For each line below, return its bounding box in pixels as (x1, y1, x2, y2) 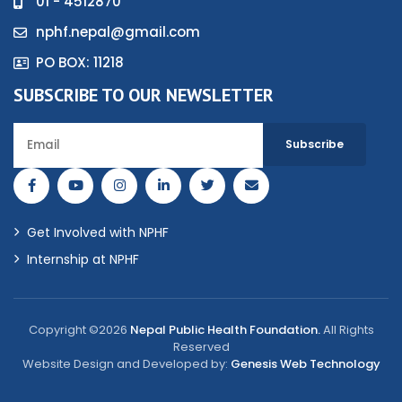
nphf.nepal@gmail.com (36, 22, 200, 41)
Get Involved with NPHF (27, 223, 169, 241)
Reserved (172, 337, 230, 355)
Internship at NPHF (27, 249, 139, 268)
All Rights (319, 320, 374, 338)
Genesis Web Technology (230, 354, 380, 372)
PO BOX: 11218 (36, 52, 124, 72)
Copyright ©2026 (28, 320, 130, 338)
